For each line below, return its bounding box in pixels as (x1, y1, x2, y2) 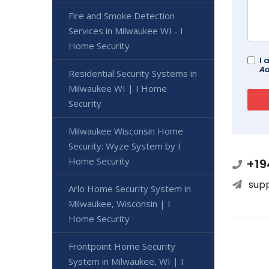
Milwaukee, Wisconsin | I (68, 197, 171, 210)
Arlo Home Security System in (68, 182, 191, 195)
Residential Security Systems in (68, 67, 197, 79)
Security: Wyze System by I (68, 139, 181, 152)
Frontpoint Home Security (68, 240, 175, 252)
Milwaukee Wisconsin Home (68, 124, 183, 137)
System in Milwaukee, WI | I (68, 255, 184, 267)
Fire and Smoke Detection (68, 9, 175, 22)
